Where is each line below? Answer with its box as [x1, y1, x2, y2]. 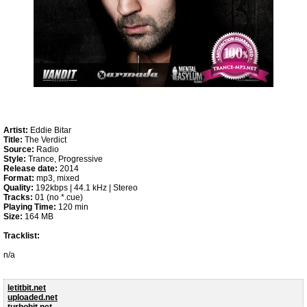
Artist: [3, 125, 28, 135]
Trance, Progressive [26, 154, 103, 164]
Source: [3, 145, 34, 154]
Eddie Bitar [28, 125, 71, 135]
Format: [3, 173, 34, 183]
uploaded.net [8, 293, 58, 302]
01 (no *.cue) [33, 193, 83, 202]
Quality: [3, 183, 34, 193]
